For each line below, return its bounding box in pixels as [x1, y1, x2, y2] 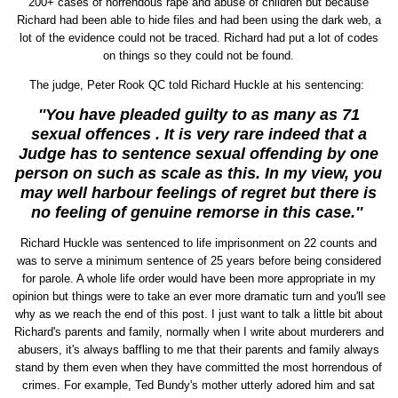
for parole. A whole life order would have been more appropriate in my [21, 272, 376, 286]
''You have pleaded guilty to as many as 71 [37, 106, 360, 124]
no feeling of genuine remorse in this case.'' [30, 203, 367, 222]
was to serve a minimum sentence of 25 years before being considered [16, 254, 381, 268]
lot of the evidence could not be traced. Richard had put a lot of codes [19, 31, 378, 45]
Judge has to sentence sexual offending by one [19, 145, 379, 163]
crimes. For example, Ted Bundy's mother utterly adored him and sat [22, 378, 376, 393]
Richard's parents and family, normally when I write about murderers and [13, 325, 384, 339]
